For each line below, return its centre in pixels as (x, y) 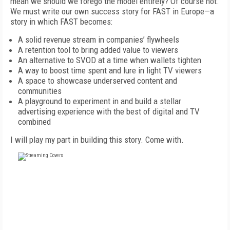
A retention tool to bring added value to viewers (98, 50)
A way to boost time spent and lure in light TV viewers (110, 70)
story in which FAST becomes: (61, 22)
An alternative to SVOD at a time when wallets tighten (110, 60)
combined (34, 122)
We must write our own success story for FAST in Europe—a (112, 11)
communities (40, 91)
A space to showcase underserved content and (98, 81)
